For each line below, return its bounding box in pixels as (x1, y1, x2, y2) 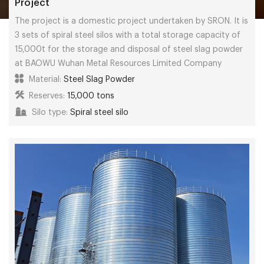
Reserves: (27, 91, 67, 100)
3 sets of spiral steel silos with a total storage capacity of (15, 31, 240, 39)
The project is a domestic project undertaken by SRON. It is (15, 16, 248, 25)
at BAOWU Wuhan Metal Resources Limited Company (15, 59, 222, 68)
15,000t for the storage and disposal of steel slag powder (15, 45, 243, 54)
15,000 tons (67, 91, 114, 100)
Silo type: (29, 108, 70, 117)
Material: (27, 75, 64, 84)
